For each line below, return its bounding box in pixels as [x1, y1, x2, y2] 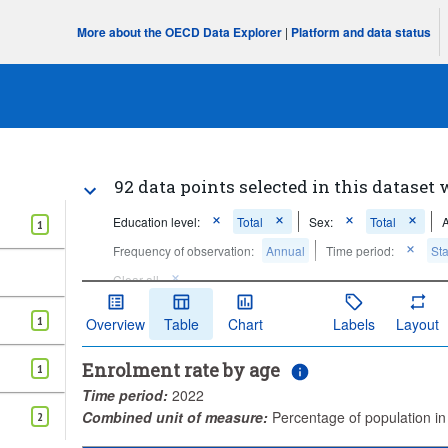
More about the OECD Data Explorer [77, 23, 283, 41]
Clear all [113, 271, 160, 288]
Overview [86, 313, 146, 334]
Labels [332, 313, 375, 334]
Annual [266, 242, 306, 259]
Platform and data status [291, 23, 432, 41]
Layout [396, 313, 440, 334]
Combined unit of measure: [82, 406, 269, 427]
